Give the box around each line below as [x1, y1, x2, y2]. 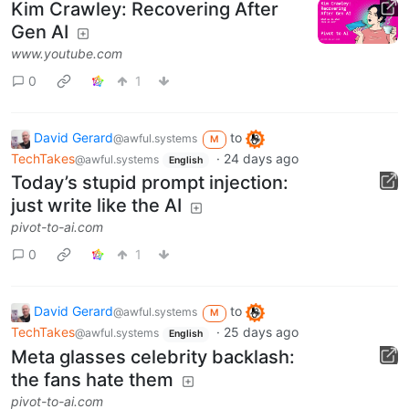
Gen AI [11, 21, 68, 44]
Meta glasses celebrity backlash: [11, 345, 295, 368]
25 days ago [223, 324, 299, 341]
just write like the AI [11, 194, 182, 217]
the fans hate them [11, 368, 173, 391]
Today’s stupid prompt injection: [11, 172, 288, 194]
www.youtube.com [11, 46, 122, 62]
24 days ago [223, 150, 299, 166]
